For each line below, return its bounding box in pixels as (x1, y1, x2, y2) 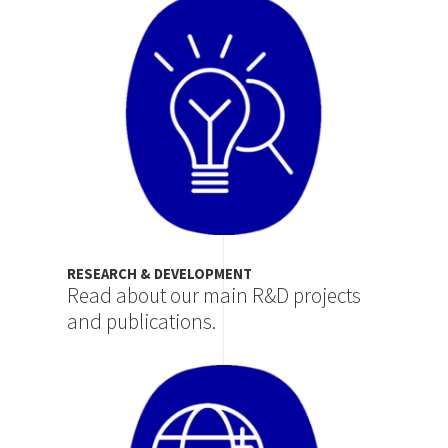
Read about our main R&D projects (67, 282, 362, 310)
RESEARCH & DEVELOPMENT (67, 265, 253, 284)
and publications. (67, 308, 217, 336)
